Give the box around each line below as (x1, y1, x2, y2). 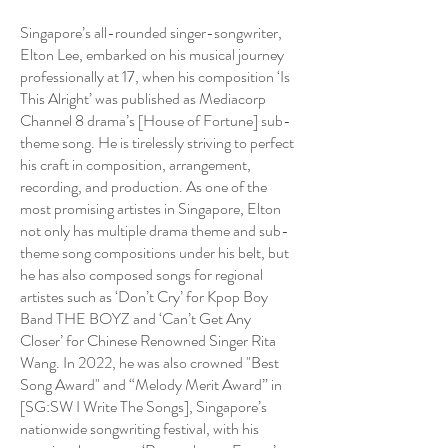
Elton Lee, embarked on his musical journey (20, 43, 284, 66)
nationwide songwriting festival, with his (20, 417, 259, 440)
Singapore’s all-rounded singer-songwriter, (20, 21, 282, 44)
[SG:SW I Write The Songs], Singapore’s (20, 395, 267, 418)
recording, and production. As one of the (20, 175, 267, 198)
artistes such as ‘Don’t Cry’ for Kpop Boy (20, 285, 268, 308)
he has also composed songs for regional (20, 263, 263, 286)
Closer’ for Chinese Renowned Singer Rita (20, 329, 276, 352)
